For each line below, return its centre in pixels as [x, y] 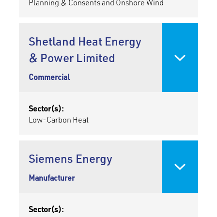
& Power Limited [72, 58]
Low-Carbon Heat [58, 120]
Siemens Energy [70, 158]
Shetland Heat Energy [85, 41]
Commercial [49, 77]
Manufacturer [51, 178]
